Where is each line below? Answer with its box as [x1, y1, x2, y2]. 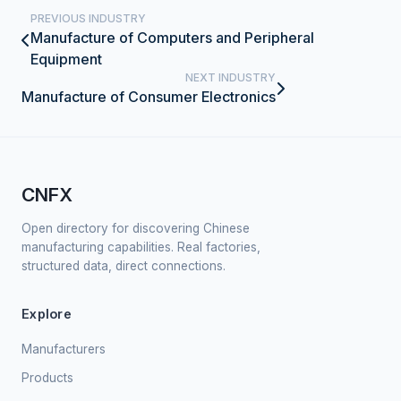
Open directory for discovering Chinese [21, 221, 250, 235]
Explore [21, 306, 73, 321]
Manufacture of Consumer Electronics [21, 88, 276, 106]
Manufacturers [21, 342, 106, 356]
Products [21, 371, 73, 385]
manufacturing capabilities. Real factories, [21, 240, 260, 254]
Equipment [30, 50, 102, 68]
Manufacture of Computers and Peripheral [30, 29, 314, 47]
